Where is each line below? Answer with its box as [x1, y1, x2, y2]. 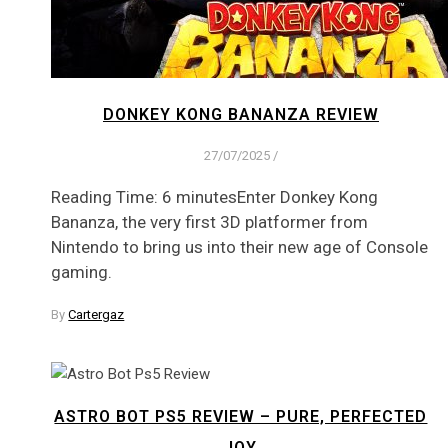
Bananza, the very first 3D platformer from [51, 212, 369, 233]
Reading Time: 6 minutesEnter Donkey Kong [51, 187, 379, 208]
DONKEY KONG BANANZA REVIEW [102, 105, 379, 125]
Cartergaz [68, 307, 125, 323]
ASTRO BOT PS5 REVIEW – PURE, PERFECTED [54, 406, 428, 426]
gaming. [51, 262, 113, 283]
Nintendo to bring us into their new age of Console [51, 237, 429, 258]
